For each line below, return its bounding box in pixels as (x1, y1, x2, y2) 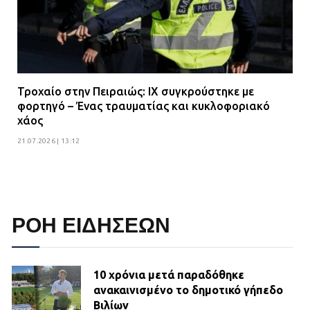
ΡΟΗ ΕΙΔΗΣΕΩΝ (12, 214, 170, 237)
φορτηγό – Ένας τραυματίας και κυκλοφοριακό (17, 100, 270, 113)
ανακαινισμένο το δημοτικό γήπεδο (93, 284, 283, 297)
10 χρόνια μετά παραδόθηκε (93, 268, 244, 282)
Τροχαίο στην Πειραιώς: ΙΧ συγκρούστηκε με (17, 85, 254, 98)
